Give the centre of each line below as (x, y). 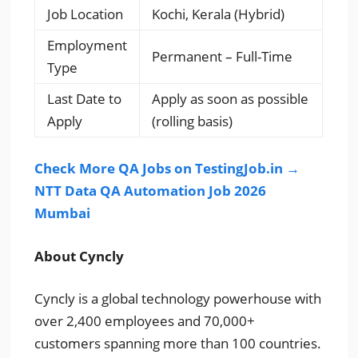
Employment (88, 45)
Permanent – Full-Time (223, 56)
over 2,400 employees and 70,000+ (145, 321)
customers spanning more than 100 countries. (178, 343)
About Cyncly (80, 256)
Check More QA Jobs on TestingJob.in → (167, 168)
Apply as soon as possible (231, 98)
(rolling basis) (193, 121)
